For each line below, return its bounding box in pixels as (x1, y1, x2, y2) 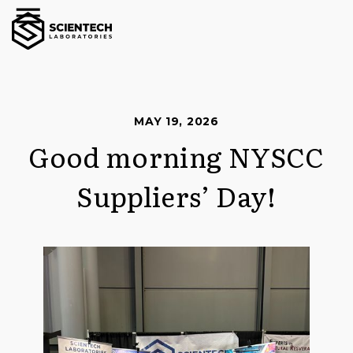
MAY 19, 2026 (134, 114, 219, 128)
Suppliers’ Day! (76, 176, 277, 215)
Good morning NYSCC (28, 136, 325, 176)
